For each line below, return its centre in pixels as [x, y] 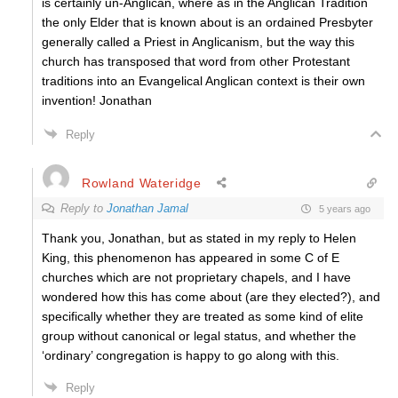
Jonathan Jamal [147, 208]
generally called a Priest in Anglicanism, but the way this [198, 42]
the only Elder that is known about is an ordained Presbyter [207, 22]
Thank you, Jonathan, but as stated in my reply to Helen [199, 238]
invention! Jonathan [97, 100]
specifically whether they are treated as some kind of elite [203, 316]
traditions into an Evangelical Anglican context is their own [203, 81]
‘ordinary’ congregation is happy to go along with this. [191, 355]
